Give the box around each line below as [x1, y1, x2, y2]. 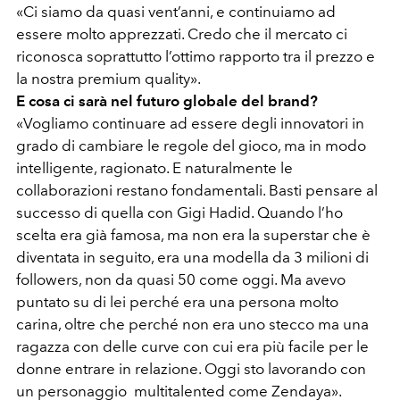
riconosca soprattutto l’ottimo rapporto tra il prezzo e [16, 47, 375, 66]
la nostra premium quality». [16, 70, 201, 88]
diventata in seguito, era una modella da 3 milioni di [16, 248, 369, 267]
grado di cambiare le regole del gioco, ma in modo [16, 137, 366, 155]
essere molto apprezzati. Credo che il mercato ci [16, 25, 347, 44]
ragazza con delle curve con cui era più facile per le [16, 337, 369, 356]
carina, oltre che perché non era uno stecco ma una [16, 315, 369, 334]
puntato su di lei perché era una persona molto [16, 293, 338, 312]
